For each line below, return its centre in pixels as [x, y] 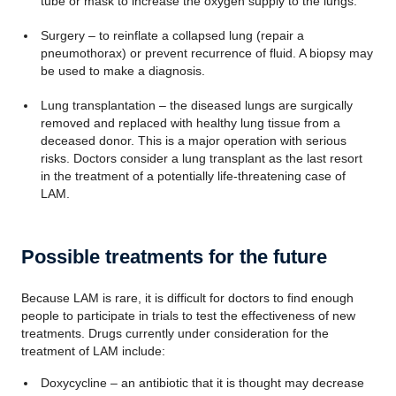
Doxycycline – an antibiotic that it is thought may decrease [202, 383]
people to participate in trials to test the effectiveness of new [188, 316]
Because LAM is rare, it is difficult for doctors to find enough [187, 298]
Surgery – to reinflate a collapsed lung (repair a [172, 35]
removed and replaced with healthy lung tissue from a [190, 123]
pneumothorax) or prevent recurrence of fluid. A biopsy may [206, 53]
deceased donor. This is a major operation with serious [193, 141]
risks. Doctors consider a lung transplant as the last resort [201, 158]
